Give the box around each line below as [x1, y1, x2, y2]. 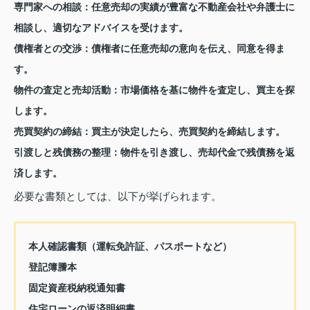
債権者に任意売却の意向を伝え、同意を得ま [91, 43, 285, 55]
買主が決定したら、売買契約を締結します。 [91, 126, 285, 138]
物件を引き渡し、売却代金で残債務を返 [120, 147, 295, 158]
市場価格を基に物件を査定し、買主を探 [120, 84, 295, 96]
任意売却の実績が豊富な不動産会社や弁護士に [91, 1, 295, 13]
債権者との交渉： [14, 43, 91, 55]
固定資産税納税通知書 [28, 282, 125, 293]
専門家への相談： [14, 1, 91, 13]
